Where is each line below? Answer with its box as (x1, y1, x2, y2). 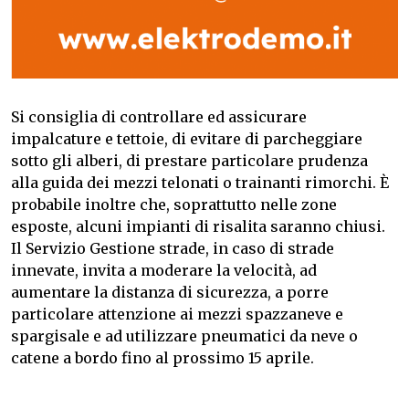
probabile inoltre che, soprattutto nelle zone (11, 195, 337, 215)
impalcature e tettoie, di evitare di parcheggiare (11, 130, 362, 149)
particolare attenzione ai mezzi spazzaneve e (11, 305, 343, 324)
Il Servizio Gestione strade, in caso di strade (11, 239, 334, 258)
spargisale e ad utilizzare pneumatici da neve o (11, 327, 358, 346)
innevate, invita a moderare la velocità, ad (11, 261, 317, 280)
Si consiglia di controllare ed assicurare (11, 108, 307, 127)
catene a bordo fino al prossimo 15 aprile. (11, 349, 314, 368)
